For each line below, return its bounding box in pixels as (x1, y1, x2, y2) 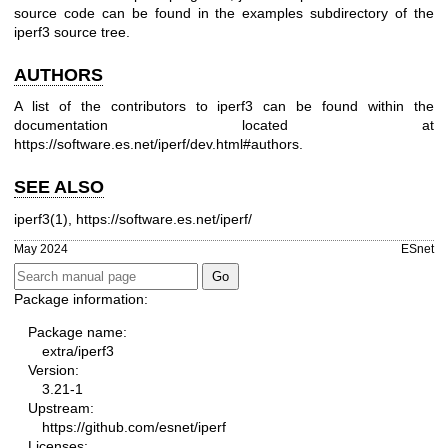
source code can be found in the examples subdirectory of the (14, 4, 434, 21)
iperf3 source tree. (14, 23, 130, 40)
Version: (28, 361, 79, 378)
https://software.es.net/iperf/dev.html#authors (14, 136, 299, 152)
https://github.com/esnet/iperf (42, 418, 226, 435)
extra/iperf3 (42, 342, 114, 359)
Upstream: (28, 399, 94, 416)
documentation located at (14, 117, 434, 133)
